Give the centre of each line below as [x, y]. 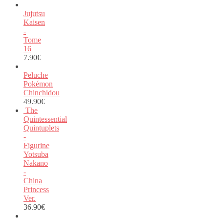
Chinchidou [42, 92]
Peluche [36, 75]
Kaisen [34, 22]
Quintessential [45, 119]
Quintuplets [41, 128]
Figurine [36, 145]
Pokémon [38, 84]
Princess [36, 189]
